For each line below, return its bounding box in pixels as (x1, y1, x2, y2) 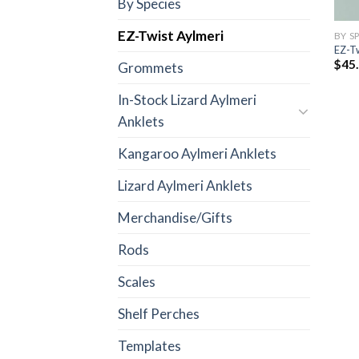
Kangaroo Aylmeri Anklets (118, 144, 276, 162)
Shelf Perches (118, 305, 200, 322)
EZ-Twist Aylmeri (118, 26, 224, 44)
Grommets (118, 58, 184, 76)
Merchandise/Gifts (118, 208, 232, 226)
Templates (118, 337, 181, 354)
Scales (118, 272, 155, 290)
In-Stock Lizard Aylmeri (118, 91, 256, 108)
